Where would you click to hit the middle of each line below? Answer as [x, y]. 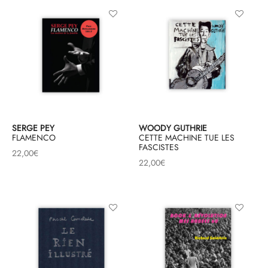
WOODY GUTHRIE [173, 128]
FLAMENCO [34, 137]
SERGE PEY [33, 128]
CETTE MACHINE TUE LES [186, 137]
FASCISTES [159, 147]
